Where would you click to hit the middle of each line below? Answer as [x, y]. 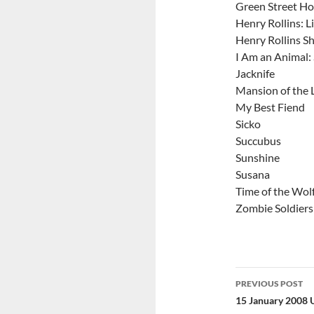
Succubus [258, 141]
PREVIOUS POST [269, 284]
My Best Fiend [270, 107]
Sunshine [258, 157]
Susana [253, 174]
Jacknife [255, 73]
